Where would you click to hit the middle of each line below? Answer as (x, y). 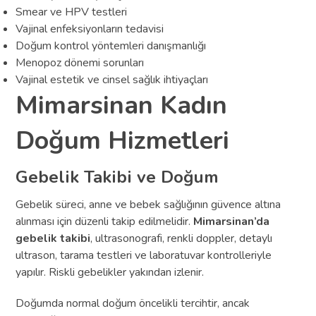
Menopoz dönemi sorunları (80, 62)
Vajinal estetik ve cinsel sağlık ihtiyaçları (112, 79)
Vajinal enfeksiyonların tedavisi (90, 29)
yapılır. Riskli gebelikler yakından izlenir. (110, 272)
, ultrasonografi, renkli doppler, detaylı (182, 238)
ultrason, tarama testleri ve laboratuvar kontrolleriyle (144, 255)
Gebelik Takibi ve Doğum (117, 177)
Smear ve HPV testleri (72, 12)
